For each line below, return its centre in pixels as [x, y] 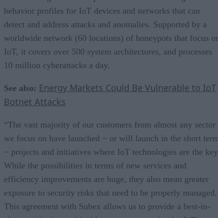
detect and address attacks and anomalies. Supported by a [105, 24]
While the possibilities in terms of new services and [95, 165]
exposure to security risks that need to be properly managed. [110, 192]
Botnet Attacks [35, 101]
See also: [20, 88]
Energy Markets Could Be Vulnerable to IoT [127, 87]
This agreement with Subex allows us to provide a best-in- [107, 206]
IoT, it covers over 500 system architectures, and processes [108, 51]
